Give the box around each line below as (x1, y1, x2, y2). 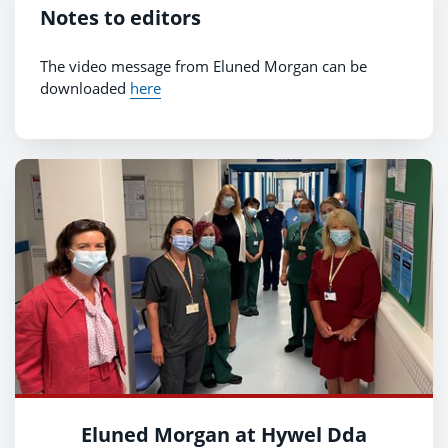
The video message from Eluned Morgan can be (40, 55, 367, 76)
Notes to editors (40, 3, 201, 31)
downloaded (40, 77, 130, 98)
